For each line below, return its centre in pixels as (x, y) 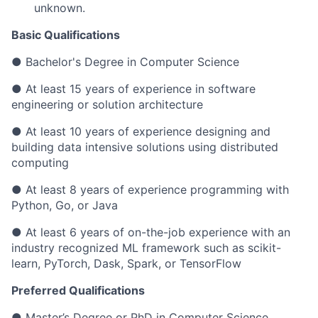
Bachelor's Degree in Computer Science (131, 62)
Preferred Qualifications (78, 290)
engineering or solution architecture (107, 104)
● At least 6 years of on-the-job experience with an (151, 232)
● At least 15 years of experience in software (133, 89)
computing (40, 163)
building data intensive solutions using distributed (145, 147)
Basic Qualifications (66, 35)
